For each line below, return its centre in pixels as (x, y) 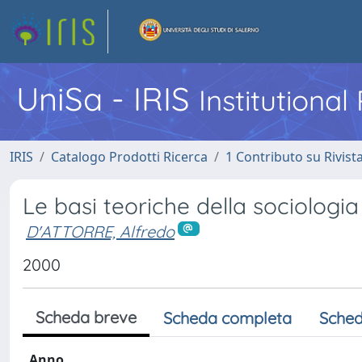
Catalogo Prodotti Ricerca (129, 157)
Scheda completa (227, 318)
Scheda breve (86, 317)
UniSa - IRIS (107, 99)
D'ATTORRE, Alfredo (100, 232)
